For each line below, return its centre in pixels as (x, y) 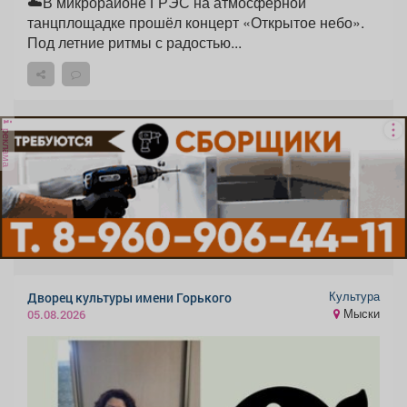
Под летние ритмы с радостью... (134, 42)
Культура (354, 297)
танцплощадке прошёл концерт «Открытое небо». (196, 22)
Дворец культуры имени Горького (129, 297)
